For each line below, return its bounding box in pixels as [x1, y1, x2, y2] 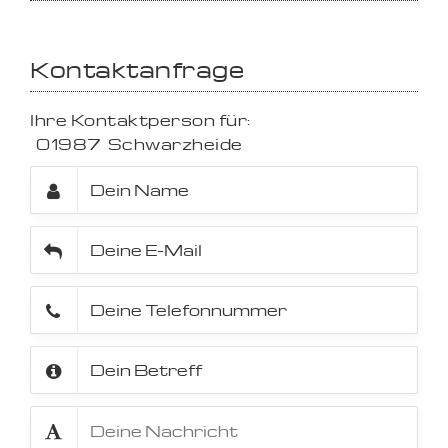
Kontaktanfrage [30, 55, 244, 83]
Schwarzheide [107, 134, 243, 154]
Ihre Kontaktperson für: [30, 110, 251, 130]
